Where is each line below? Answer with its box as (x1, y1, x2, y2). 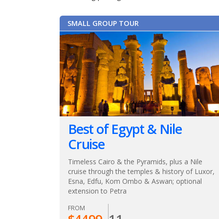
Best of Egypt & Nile (68, 119, 182, 138)
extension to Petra (68, 186, 127, 196)
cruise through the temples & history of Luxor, (68, 166, 215, 176)
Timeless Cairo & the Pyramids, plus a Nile (68, 156, 202, 166)
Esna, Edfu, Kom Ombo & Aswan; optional (68, 176, 202, 186)
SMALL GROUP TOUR (67, 19, 139, 28)
